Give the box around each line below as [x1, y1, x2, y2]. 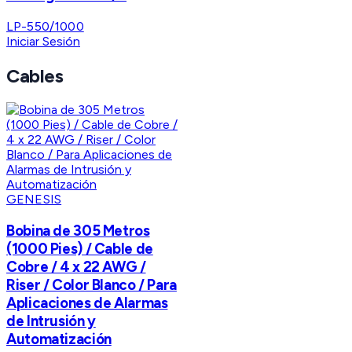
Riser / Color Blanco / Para [6, 276, 177, 295]
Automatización [6, 330, 112, 349]
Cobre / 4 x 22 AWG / [6, 258, 146, 277]
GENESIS [6, 192, 62, 207]
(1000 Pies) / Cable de [6, 240, 153, 258]
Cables [6, 64, 64, 87]
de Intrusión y [6, 312, 96, 331]
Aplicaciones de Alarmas [6, 294, 168, 313]
